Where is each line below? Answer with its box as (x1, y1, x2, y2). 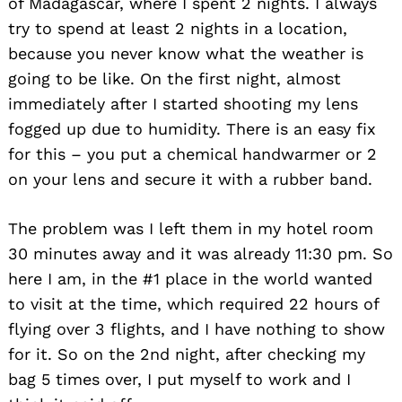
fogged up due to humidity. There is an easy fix (8, 118, 376, 138)
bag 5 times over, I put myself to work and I (8, 369, 351, 389)
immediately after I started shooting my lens (8, 93, 358, 113)
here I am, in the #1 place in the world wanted (8, 268, 372, 288)
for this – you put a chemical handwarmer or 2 (8, 144, 377, 163)
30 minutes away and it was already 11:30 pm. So (8, 243, 393, 263)
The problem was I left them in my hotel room (8, 218, 373, 238)
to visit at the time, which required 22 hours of (8, 293, 379, 313)
